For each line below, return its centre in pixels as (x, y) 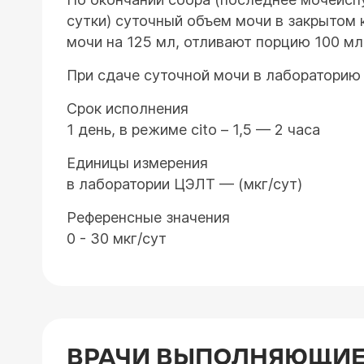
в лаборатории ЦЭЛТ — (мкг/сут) (184, 184)
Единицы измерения (137, 163)
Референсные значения (148, 217)
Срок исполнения (128, 108)
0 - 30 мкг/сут (117, 238)
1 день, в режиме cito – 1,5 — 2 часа (193, 130)
